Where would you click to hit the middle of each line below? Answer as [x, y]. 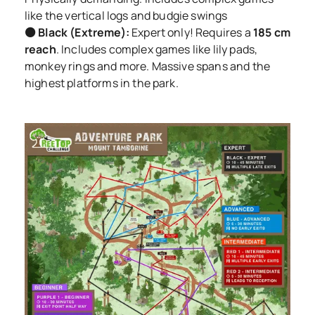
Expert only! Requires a [191, 32]
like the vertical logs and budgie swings [126, 15]
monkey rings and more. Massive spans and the [148, 66]
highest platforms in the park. [102, 83]
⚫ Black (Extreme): [77, 32]
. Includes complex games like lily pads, [157, 49]
